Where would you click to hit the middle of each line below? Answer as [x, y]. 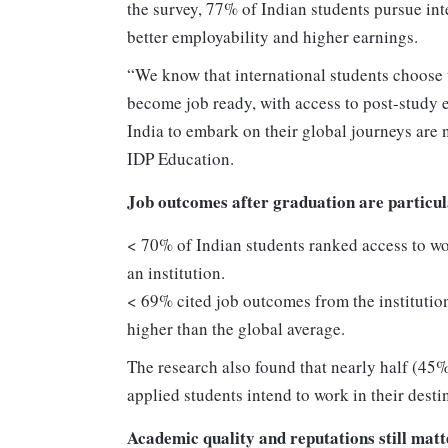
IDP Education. [180, 159]
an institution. [176, 273]
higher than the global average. [236, 329]
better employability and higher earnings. [272, 37]
